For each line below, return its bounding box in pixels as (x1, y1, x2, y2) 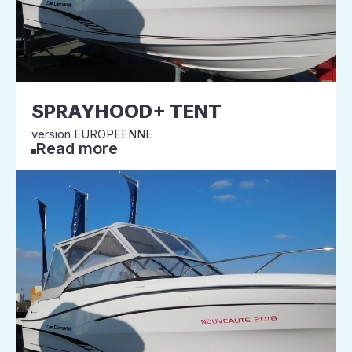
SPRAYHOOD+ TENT (31, 100, 222, 123)
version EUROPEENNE (31, 126, 152, 141)
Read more (36, 139, 118, 158)
